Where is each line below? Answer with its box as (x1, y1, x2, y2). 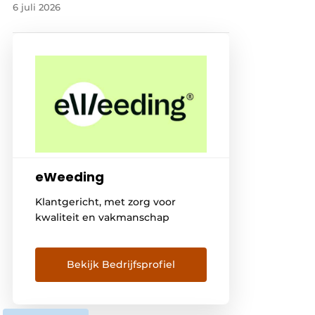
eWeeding (35, 167, 105, 186)
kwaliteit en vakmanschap (35, 210, 170, 224)
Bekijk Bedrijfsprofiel (67, 257, 176, 271)
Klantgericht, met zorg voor (35, 195, 176, 208)
